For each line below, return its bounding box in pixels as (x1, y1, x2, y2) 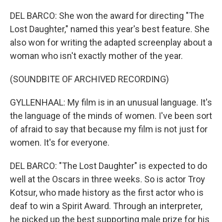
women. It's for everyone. (10, 137, 110, 148)
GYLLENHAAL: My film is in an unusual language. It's (10, 97, 212, 108)
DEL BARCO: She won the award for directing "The (10, 10, 204, 21)
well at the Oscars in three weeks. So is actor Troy (10, 174, 205, 184)
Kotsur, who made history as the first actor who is (10, 187, 204, 198)
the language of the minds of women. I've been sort (10, 111, 212, 121)
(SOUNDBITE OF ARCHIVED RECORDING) (10, 74, 169, 84)
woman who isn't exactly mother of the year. (10, 51, 183, 61)
